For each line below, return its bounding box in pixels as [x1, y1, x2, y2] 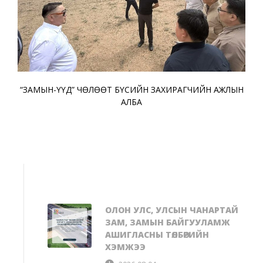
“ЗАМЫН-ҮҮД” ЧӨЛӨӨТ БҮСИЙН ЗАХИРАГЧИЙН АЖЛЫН [19, 83, 244, 95]
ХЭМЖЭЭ [105, 241, 146, 252]
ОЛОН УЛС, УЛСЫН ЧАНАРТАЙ [105, 204, 238, 215]
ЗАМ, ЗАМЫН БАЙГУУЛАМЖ [105, 216, 230, 228]
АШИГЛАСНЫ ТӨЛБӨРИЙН [105, 228, 209, 240]
